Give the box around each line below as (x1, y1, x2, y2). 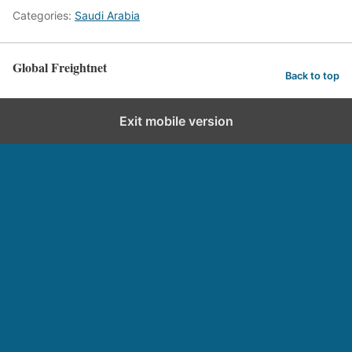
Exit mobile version (119, 113, 233, 129)
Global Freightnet (13, 58, 107, 76)
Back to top (285, 69, 339, 82)
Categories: (13, 9, 75, 22)
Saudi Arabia (75, 9, 140, 22)
